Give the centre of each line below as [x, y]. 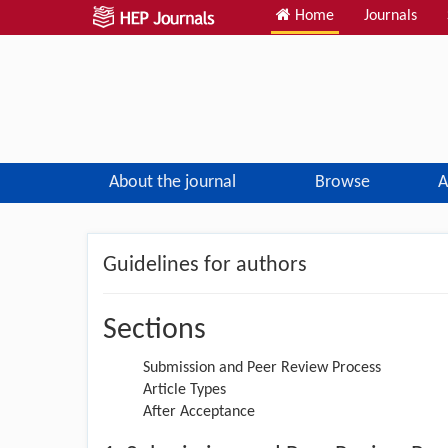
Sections [154, 330]
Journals [390, 16]
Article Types [184, 389]
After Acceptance [199, 411]
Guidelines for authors [205, 265]
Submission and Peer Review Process [262, 367]
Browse [342, 182]
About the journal [172, 182]
